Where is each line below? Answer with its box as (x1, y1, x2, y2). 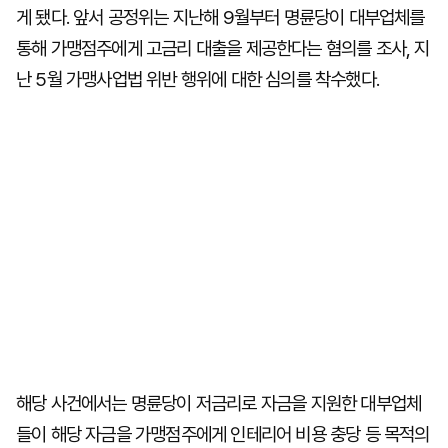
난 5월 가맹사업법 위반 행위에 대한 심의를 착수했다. (16, 68, 380, 91)
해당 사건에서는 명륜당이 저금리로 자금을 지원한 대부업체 (16, 392, 422, 415)
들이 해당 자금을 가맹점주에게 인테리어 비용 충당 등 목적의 (16, 423, 430, 446)
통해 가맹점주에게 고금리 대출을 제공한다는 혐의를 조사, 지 (16, 37, 430, 60)
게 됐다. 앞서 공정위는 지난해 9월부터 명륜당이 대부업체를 (16, 6, 425, 29)
